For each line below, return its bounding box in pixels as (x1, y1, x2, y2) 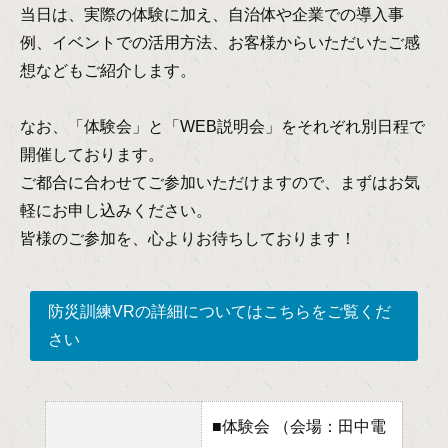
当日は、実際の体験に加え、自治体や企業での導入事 (20, 6, 404, 24)
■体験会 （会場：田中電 (212, 417, 386, 435)
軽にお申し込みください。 (20, 202, 212, 220)
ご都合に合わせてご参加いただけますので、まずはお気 (20, 174, 420, 192)
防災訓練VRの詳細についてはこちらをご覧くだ (48, 303, 391, 321)
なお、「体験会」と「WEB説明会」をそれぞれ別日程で (20, 118, 425, 136)
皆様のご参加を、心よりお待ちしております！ (20, 230, 356, 248)
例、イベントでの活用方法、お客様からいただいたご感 (20, 34, 420, 52)
